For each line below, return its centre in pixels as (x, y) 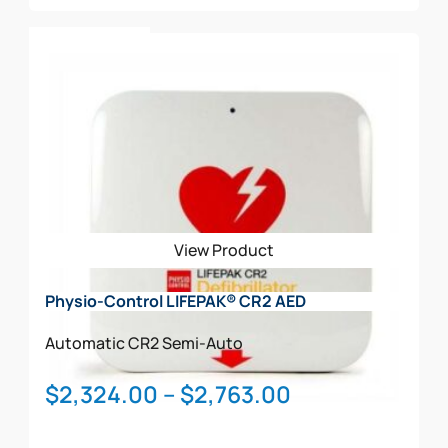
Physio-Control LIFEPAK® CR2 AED (176, 300)
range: (326, 422)
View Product (224, 249)
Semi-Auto (203, 342)
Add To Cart (90, 44)
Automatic (85, 342)
